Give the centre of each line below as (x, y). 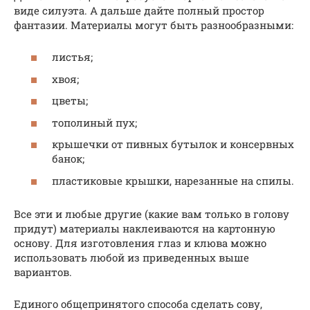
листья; (72, 57)
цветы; (70, 101)
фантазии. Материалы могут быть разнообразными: (154, 25)
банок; (68, 159)
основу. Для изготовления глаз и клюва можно (140, 243)
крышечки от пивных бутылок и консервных (173, 144)
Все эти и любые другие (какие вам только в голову (152, 213)
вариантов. (43, 272)
